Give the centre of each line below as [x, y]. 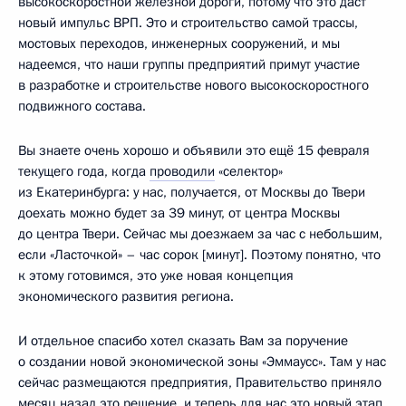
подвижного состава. [82, 106]
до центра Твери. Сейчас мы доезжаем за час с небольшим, [200, 234]
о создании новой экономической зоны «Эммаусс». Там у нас [202, 362]
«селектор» [249, 171]
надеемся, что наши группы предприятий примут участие [189, 64]
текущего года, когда [84, 171]
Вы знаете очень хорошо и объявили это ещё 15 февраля [194, 150]
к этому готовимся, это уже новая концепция [156, 275]
